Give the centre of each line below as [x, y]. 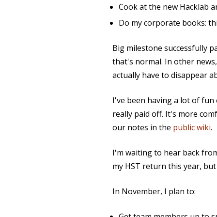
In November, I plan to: [154, 192]
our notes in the [143, 128]
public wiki [192, 128]
